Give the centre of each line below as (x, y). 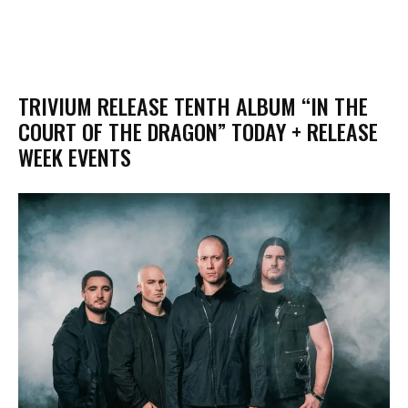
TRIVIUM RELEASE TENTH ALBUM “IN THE (193, 105)
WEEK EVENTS (75, 156)
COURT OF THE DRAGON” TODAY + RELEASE (198, 131)
